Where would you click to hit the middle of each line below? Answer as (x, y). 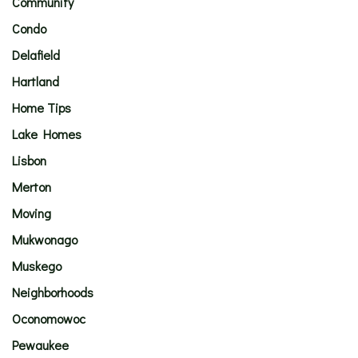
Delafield (36, 55)
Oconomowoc (49, 318)
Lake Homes (47, 134)
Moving (32, 213)
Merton (32, 187)
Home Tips (42, 107)
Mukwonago (45, 239)
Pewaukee (40, 345)
